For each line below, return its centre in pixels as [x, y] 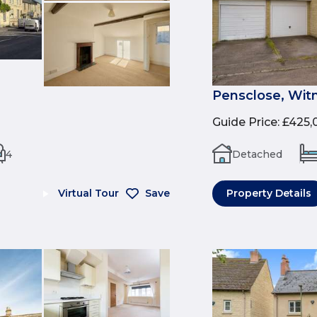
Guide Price [245, 122]
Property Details [269, 194]
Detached [257, 155]
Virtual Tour [88, 194]
